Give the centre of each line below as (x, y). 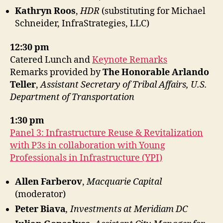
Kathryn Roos (45, 11)
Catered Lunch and (51, 60)
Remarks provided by (56, 72)
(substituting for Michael (153, 11)
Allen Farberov (49, 182)
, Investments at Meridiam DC (127, 209)
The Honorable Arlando (156, 72)
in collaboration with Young (107, 146)
